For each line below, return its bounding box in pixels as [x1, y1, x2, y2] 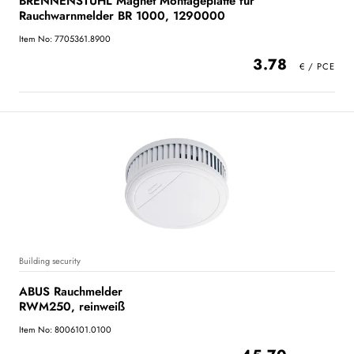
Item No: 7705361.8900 [19, 32, 111, 45]
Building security [19, 254, 81, 267]
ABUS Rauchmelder [19, 283, 122, 300]
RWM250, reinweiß [19, 298, 125, 315]
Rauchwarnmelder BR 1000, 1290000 [19, 7, 225, 24]
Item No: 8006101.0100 [19, 323, 111, 336]
